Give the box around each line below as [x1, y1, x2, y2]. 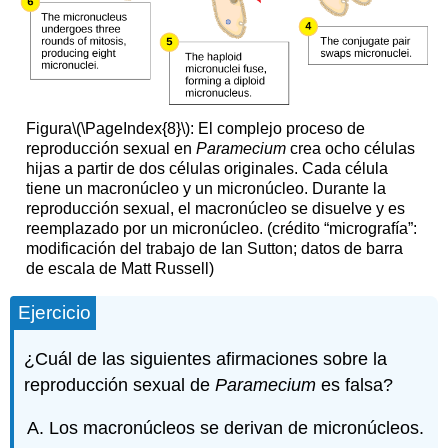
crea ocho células [285, 139, 415, 157]
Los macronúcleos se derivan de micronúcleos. [49, 417, 425, 438]
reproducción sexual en [25, 139, 196, 157]
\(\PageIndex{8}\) [71, 119, 190, 137]
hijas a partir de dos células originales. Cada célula [25, 159, 388, 177]
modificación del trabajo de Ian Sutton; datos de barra [25, 239, 403, 257]
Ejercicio [18, 302, 92, 324]
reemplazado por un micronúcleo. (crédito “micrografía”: [25, 219, 417, 237]
